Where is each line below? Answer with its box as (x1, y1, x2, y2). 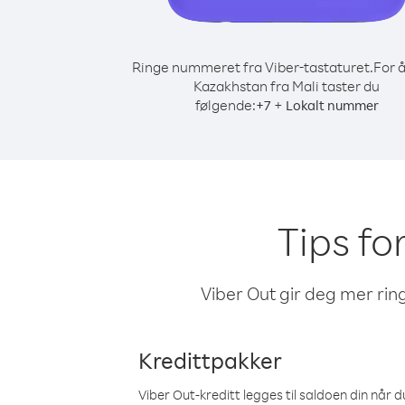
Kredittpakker (138, 345, 282, 374)
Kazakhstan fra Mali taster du (193, 77, 380, 95)
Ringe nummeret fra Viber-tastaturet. (131, 58, 373, 76)
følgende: (194, 96, 256, 114)
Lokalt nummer (285, 97, 379, 114)
